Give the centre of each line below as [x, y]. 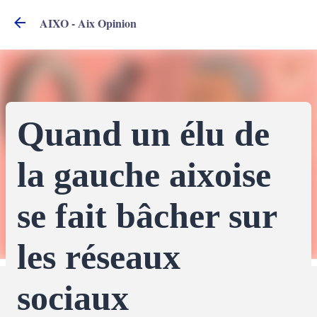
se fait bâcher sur [147, 216]
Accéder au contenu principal [212, 18]
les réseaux [99, 257]
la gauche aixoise [144, 175]
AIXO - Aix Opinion [88, 23]
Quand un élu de [143, 134]
